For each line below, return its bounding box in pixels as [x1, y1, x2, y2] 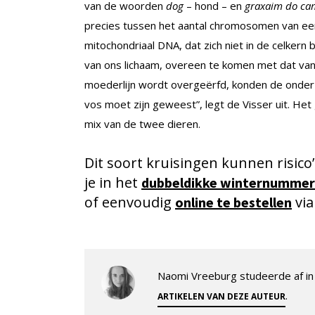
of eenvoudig [84, 192, 175, 212]
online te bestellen [175, 193, 292, 211]
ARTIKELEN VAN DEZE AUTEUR [157, 290, 285, 302]
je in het [84, 172, 141, 192]
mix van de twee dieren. [84, 116, 200, 131]
